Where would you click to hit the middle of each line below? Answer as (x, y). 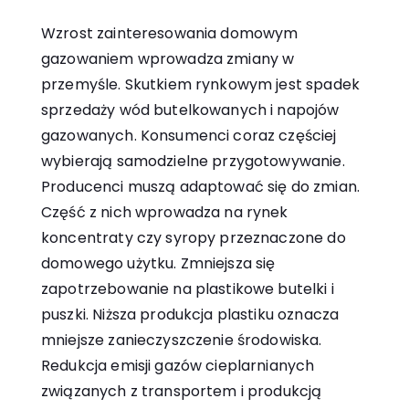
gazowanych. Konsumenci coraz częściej (189, 136)
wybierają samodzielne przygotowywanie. (193, 162)
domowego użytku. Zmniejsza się (158, 264)
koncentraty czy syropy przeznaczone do (194, 238)
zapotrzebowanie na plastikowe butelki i (188, 289)
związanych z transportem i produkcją (182, 392)
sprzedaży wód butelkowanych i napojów (190, 110)
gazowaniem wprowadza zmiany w (168, 59)
